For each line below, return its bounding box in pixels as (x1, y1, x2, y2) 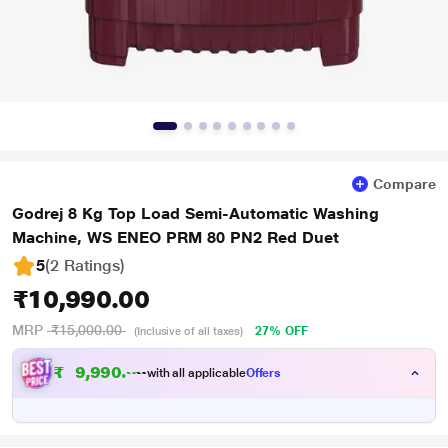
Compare (373, 176, 436, 192)
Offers (245, 366, 282, 380)
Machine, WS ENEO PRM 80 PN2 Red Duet (12, 228, 339, 247)
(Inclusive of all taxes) (133, 325, 244, 338)
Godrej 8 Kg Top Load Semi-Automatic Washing (12, 204, 379, 223)
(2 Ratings (44, 256, 121, 275)
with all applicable (146, 366, 246, 380)
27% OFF (255, 324, 308, 338)
